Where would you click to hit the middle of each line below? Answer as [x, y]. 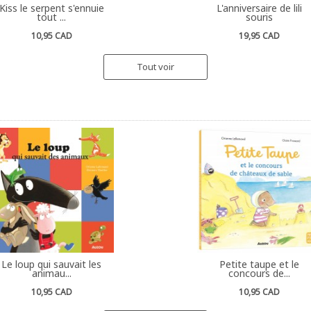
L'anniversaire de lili [260, 8]
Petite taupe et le [260, 264]
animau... [51, 273]
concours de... [260, 273]
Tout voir [155, 67]
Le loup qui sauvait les [52, 264]
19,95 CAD [260, 36]
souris [260, 17]
